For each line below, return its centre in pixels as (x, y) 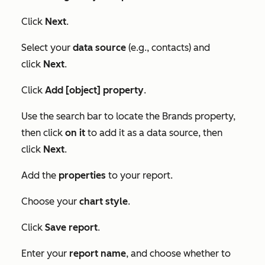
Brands (177, 116)
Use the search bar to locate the (92, 116)
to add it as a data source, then (154, 132)
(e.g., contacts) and (169, 47)
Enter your (45, 253)
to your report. (139, 175)
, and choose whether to (178, 253)
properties (81, 175)
